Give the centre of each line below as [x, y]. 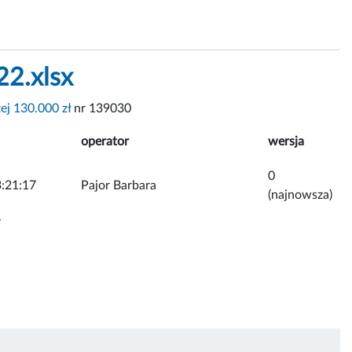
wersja [286, 141]
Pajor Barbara [119, 185]
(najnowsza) [300, 194]
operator [105, 141]
